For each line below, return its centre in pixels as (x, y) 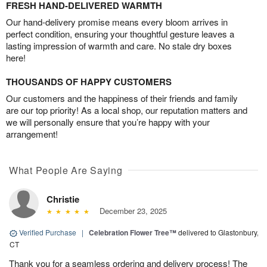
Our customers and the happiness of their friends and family (122, 98)
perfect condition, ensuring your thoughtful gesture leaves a (120, 34)
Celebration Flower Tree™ (133, 233)
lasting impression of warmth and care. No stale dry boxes (119, 46)
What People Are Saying (66, 170)
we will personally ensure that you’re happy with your (108, 122)
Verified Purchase (48, 232)
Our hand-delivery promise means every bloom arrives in (117, 22)
